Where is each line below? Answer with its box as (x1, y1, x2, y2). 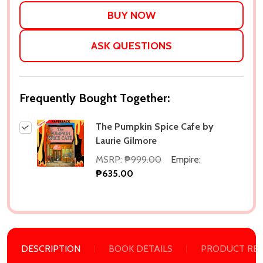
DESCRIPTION (21, 243, 80, 254)
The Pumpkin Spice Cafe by (96, 121, 214, 132)
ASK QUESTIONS (91, 39, 172, 52)
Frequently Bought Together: (19, 91, 170, 105)
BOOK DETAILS (109, 243, 173, 254)
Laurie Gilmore (96, 135, 157, 146)
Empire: (171, 154, 201, 165)
